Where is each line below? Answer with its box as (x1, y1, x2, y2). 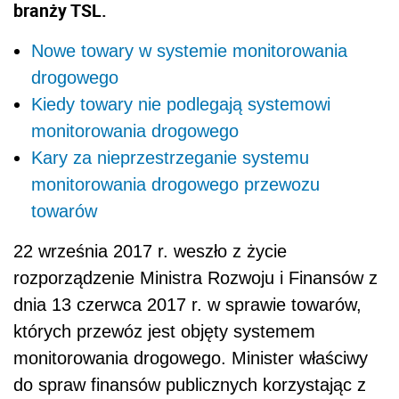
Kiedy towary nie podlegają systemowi (31, 94, 330, 114)
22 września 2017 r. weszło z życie (13, 240, 287, 261)
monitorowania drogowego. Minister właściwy (13, 347, 368, 368)
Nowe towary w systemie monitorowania (31, 40, 347, 61)
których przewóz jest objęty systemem (13, 321, 315, 341)
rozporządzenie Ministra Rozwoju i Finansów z (13, 267, 378, 288)
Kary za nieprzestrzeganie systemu (31, 147, 309, 167)
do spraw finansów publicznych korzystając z (13, 374, 366, 395)
